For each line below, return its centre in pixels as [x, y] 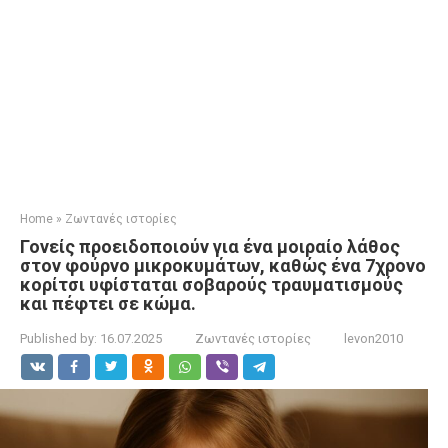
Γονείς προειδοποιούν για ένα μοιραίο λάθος [210, 246]
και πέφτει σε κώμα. [108, 303]
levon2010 [373, 338]
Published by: [58, 338]
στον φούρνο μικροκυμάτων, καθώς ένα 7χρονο [223, 265]
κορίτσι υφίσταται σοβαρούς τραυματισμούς [211, 284]
